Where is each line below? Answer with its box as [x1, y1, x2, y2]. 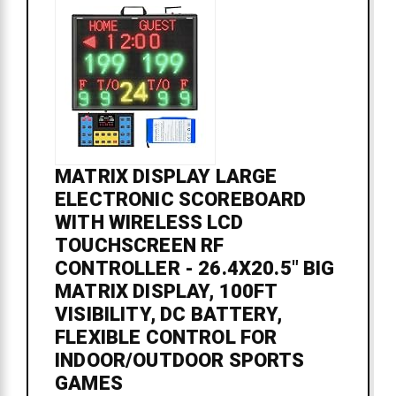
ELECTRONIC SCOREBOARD [55, 188, 307, 211]
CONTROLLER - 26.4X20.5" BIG [55, 257, 335, 280]
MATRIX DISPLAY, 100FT [55, 280, 278, 303]
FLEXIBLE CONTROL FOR [55, 326, 278, 349]
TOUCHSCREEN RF [55, 234, 225, 257]
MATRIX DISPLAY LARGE [55, 165, 278, 188]
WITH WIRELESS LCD [55, 211, 243, 234]
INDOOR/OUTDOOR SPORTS [55, 349, 305, 372]
